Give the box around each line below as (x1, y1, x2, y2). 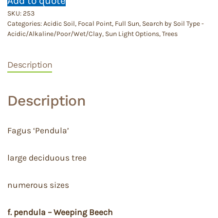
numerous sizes (7, 180, 69, 190)
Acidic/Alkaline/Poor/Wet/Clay (7, 30, 102, 38)
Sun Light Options (105, 30, 159, 38)
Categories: (7, 19, 43, 28)
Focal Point (78, 19, 112, 28)
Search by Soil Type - (142, 19, 204, 28)
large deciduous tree (7, 153, 87, 163)
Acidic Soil (43, 19, 75, 28)
